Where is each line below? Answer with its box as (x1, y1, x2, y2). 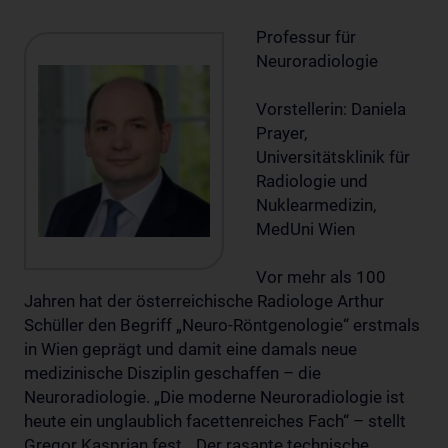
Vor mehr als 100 (256, 266, 386, 287)
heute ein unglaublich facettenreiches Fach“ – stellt (24, 410, 406, 431)
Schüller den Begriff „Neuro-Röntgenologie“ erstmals (24, 314, 420, 335)
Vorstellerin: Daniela (256, 98, 406, 119)
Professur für (256, 26, 356, 47)
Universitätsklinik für (256, 146, 410, 167)
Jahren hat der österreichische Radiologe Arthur (24, 290, 384, 311)
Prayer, (256, 122, 307, 143)
